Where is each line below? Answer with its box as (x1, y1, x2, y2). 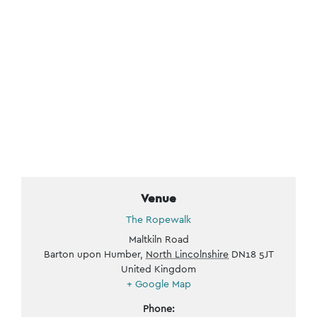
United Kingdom (121, 262, 196, 275)
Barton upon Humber (44, 247, 140, 260)
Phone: (142, 301, 175, 315)
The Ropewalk (126, 212, 191, 226)
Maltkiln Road (128, 232, 189, 246)
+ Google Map (126, 277, 191, 290)
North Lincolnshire (146, 247, 229, 260)
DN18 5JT (231, 247, 273, 260)
